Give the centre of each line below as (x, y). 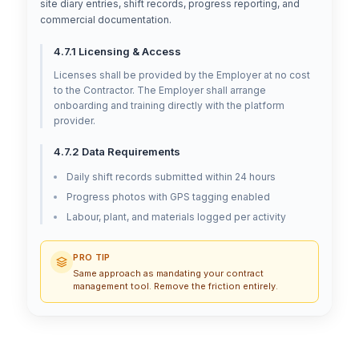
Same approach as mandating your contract (169, 274)
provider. (75, 121)
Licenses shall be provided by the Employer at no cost (182, 75)
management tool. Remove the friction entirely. (176, 286)
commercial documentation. (106, 20)
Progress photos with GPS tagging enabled (169, 197)
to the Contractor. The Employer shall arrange (160, 91)
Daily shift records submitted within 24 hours (171, 177)
